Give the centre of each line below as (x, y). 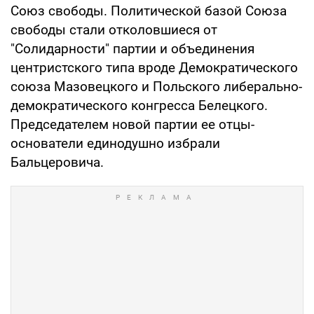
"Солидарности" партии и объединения (132, 48)
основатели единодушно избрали (115, 143)
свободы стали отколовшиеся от (114, 29)
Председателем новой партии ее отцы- (132, 124)
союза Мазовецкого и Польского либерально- (156, 86)
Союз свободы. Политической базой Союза (149, 11)
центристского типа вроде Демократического (154, 67)
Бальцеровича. (57, 162)
